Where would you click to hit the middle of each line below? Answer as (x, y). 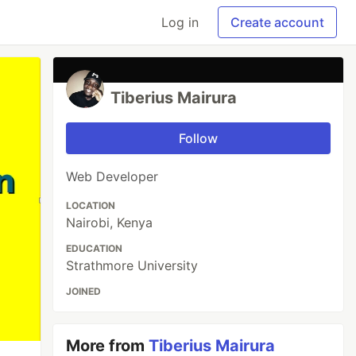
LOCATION (91, 205)
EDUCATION (95, 248)
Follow (199, 138)
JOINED (84, 291)
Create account (277, 22)
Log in (180, 22)
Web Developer (112, 176)
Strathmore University (132, 265)
